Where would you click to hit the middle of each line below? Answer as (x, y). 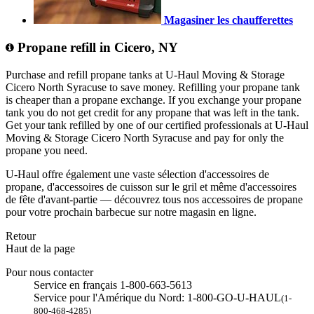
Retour (21, 235)
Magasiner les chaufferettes (228, 20)
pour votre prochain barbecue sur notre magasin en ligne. (131, 212)
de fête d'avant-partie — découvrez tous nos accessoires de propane (154, 199)
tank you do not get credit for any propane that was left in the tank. (152, 112)
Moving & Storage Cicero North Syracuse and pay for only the (145, 137)
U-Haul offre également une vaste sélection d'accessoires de (137, 174)
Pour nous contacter (49, 272)
